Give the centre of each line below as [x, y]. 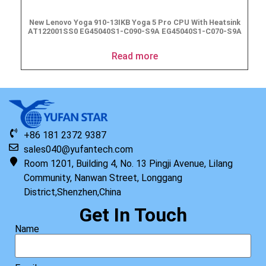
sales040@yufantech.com [78, 150]
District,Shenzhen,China [72, 192]
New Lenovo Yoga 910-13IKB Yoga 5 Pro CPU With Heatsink [134, 23]
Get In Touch [133, 215]
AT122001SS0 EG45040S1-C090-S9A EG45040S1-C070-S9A [134, 31]
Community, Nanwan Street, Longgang [103, 178]
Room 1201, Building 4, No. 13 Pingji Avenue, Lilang [128, 164]
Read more [134, 56]
